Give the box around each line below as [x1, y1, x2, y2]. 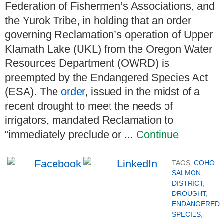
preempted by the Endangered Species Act [5, 71, 208, 83]
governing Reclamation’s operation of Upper [5, 28, 213, 41]
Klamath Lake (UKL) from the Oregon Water [5, 42, 212, 55]
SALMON [172, 168, 201, 177]
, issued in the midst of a [85, 85, 200, 98]
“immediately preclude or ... [5, 128, 136, 140]
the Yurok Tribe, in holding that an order [5, 14, 191, 27]
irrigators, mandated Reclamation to [5, 113, 173, 126]
